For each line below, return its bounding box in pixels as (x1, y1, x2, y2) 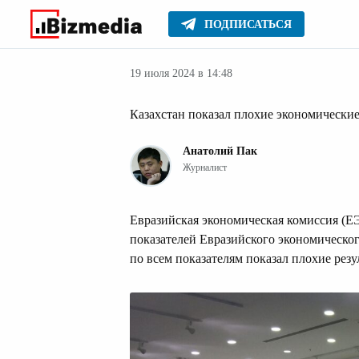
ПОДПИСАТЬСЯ (204, 18, 292, 30)
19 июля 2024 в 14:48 (130, 67, 232, 79)
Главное (130, 24, 176, 38)
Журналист (183, 162, 227, 173)
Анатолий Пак (183, 145, 257, 157)
